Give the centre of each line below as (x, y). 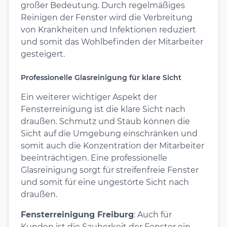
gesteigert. (43, 54)
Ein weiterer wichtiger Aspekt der (89, 97)
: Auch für (153, 214)
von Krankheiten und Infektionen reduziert (108, 29)
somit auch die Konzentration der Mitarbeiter (112, 145)
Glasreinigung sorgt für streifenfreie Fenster (110, 170)
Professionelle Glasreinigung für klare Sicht (101, 77)
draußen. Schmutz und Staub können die (105, 121)
